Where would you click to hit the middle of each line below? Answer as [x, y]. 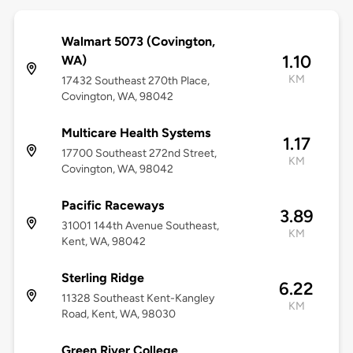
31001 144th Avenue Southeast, [140, 226]
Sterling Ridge [102, 278]
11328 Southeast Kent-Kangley [137, 299]
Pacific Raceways [112, 206]
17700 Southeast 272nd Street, [139, 154]
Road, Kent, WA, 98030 [118, 314]
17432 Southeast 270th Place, [135, 81]
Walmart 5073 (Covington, [138, 42]
